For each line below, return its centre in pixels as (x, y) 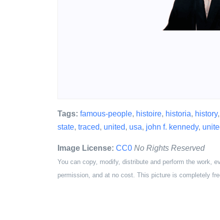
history (206, 114)
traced (89, 127)
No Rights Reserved (169, 148)
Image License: (86, 148)
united (114, 127)
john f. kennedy (172, 127)
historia (178, 114)
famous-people (106, 114)
